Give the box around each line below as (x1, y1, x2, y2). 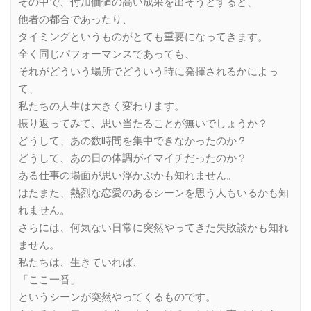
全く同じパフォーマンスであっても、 (18, 47, 195, 60)
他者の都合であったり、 (18, 12, 133, 26)
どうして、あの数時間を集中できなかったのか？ (18, 134, 247, 147)
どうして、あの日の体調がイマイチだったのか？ (18, 151, 247, 165)
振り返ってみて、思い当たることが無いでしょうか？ (18, 117, 268, 130)
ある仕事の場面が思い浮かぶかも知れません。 (18, 169, 237, 182)
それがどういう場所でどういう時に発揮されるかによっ (18, 65, 278, 78)
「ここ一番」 (18, 273, 81, 286)
